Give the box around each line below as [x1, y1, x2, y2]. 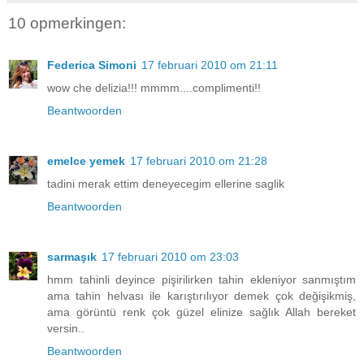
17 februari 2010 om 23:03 [102, 250, 239, 264]
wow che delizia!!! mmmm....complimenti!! [47, 81, 261, 95]
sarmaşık [47, 250, 97, 264]
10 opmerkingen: [8, 14, 126, 32]
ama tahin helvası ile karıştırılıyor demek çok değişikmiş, [47, 289, 356, 303]
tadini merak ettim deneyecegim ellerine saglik [47, 177, 284, 191]
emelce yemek [47, 154, 125, 168]
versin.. [47, 322, 84, 336]
